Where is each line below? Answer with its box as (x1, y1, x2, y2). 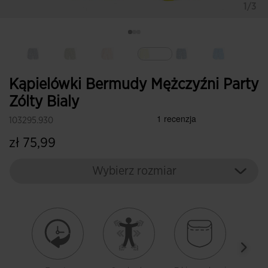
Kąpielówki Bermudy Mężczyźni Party (9, 77, 258, 92)
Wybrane (154, 61, 191, 72)
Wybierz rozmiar (92, 165, 176, 177)
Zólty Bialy (9, 94, 79, 109)
